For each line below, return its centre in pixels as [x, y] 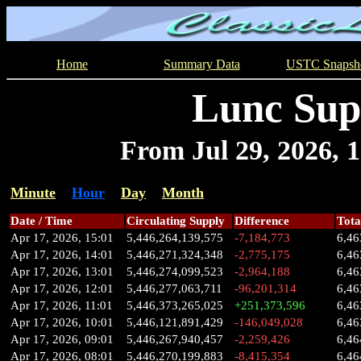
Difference [262, 221]
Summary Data [201, 64]
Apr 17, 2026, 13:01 [62, 272]
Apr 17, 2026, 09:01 [62, 339]
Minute [33, 193]
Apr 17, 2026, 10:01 [62, 322]
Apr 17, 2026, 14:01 [62, 255]
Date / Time [41, 221]
